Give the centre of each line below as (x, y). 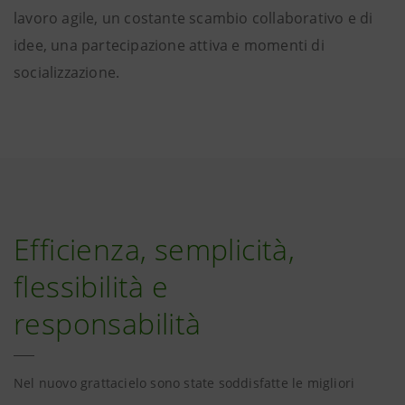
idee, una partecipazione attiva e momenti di (169, 45)
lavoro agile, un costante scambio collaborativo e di (193, 18)
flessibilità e (91, 286)
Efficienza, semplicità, (155, 249)
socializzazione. (67, 72)
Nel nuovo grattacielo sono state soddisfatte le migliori (184, 383)
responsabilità (108, 323)
